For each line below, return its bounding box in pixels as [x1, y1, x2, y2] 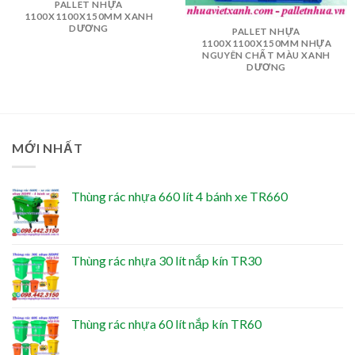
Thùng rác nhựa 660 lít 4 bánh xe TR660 [71, 189, 288, 204]
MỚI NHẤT [12, 139, 83, 155]
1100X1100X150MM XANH [24, 11, 154, 22]
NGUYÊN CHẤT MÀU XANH [202, 50, 330, 61]
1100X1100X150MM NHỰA [200, 38, 332, 49]
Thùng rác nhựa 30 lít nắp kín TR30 [71, 253, 261, 269]
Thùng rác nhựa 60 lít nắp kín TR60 [71, 316, 261, 332]
